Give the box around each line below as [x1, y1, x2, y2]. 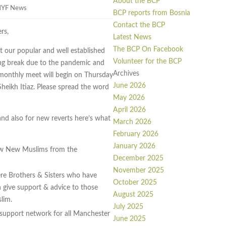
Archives [113, 70, 139, 78]
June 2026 [113, 82, 146, 90]
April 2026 [113, 106, 146, 114]
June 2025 [113, 215, 146, 223]
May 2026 [113, 94, 145, 102]
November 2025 [113, 167, 164, 175]
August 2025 [113, 191, 153, 199]
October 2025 [113, 179, 157, 187]
